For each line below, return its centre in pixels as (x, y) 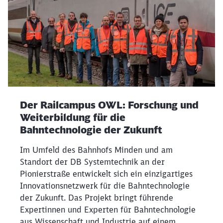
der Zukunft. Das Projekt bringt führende (97, 197)
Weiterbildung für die (73, 117)
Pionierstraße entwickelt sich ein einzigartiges (106, 173)
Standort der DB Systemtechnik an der (92, 162)
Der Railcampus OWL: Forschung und (109, 105)
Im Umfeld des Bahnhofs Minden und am (96, 150)
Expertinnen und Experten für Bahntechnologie (108, 209)
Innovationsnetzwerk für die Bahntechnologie (105, 185)
